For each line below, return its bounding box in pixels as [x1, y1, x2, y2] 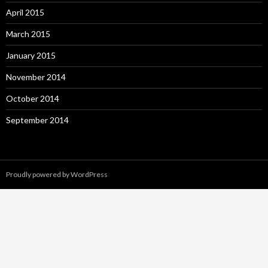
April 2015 [6, 7, 44, 17]
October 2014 [6, 93, 59, 103]
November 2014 [6, 71, 66, 82]
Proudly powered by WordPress [6, 169, 108, 179]
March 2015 [6, 28, 50, 39]
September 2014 [6, 114, 69, 125]
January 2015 [6, 50, 56, 60]
